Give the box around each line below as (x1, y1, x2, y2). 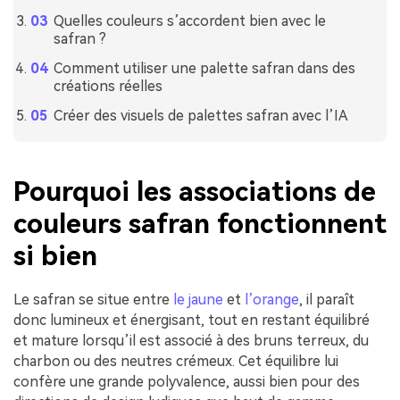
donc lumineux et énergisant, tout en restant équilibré (13, 312, 370, 329)
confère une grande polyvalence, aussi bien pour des (13, 373, 360, 391)
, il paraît (299, 291, 354, 309)
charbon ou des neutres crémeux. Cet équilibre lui (13, 353, 338, 371)
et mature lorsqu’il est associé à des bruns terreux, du (13, 332, 369, 350)
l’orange (245, 291, 299, 309)
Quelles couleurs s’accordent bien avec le (53, 12, 326, 30)
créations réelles (53, 77, 162, 95)
